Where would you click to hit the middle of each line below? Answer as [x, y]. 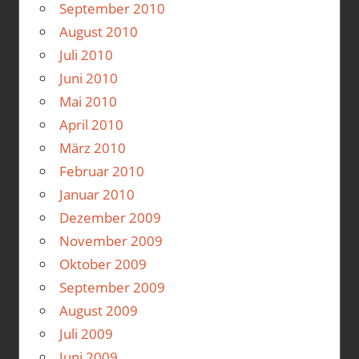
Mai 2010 [88, 101]
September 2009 [112, 287]
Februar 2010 [101, 171]
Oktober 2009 [103, 264]
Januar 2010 [97, 194]
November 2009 [111, 240]
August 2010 [98, 31]
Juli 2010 [86, 54]
